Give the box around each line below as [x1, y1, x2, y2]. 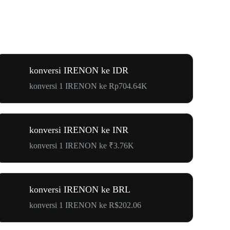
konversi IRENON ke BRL [29, 184, 130, 195]
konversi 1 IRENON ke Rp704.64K [29, 81, 147, 90]
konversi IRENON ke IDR [29, 65, 128, 75]
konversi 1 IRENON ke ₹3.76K [29, 141, 134, 150]
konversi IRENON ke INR [29, 124, 128, 135]
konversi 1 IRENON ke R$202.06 [29, 200, 141, 209]
